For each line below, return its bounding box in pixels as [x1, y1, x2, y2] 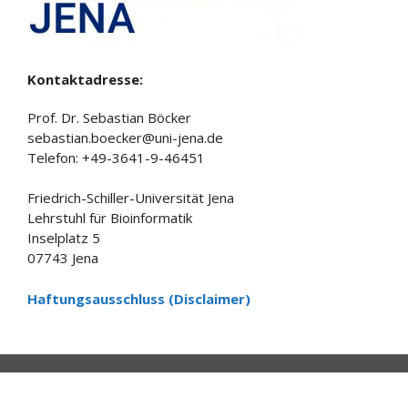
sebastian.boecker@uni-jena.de [27, 127, 223, 147]
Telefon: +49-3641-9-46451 [27, 148, 205, 167]
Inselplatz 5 [27, 229, 100, 247]
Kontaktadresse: [27, 69, 143, 88]
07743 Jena [27, 249, 98, 267]
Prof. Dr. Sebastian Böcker [27, 107, 191, 127]
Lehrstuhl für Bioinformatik [27, 209, 192, 227]
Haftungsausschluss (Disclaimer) [27, 289, 250, 308]
